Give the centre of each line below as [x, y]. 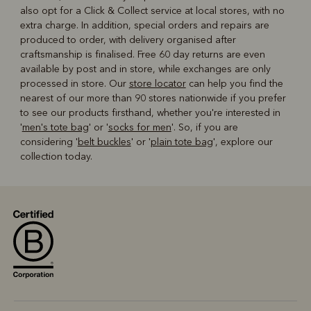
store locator [157, 84]
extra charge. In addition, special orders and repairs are [144, 26]
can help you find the [234, 84]
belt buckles [104, 142]
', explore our [243, 142]
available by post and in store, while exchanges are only [145, 69]
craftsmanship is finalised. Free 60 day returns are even [142, 55]
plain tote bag [182, 142]
